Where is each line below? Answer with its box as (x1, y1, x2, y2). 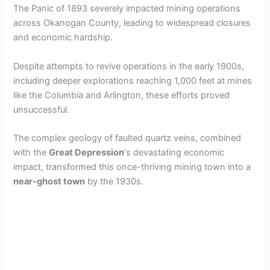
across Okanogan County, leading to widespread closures (13, 17, 251, 29)
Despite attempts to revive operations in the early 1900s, (13, 60, 245, 72)
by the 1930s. (85, 175, 144, 187)
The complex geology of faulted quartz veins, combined (13, 132, 242, 143)
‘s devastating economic (124, 146, 225, 158)
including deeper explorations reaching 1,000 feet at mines (13, 75, 253, 86)
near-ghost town (13, 175, 86, 187)
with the (13, 146, 49, 158)
